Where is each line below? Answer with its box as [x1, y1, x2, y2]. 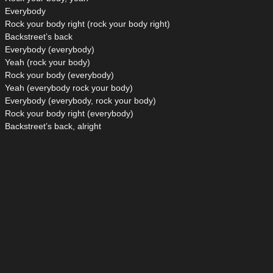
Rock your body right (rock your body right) [5, 19, 170, 29]
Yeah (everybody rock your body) [5, 83, 133, 93]
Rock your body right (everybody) [5, 108, 133, 119]
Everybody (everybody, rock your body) [5, 96, 156, 106]
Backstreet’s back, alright [5, 121, 101, 132]
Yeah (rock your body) [5, 57, 90, 68]
